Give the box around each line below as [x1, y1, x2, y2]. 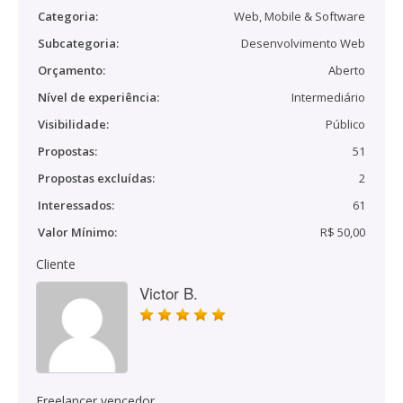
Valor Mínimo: [38, 224, 117, 240]
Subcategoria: [38, 35, 119, 51]
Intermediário [291, 89, 365, 105]
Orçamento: [38, 62, 105, 78]
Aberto [328, 62, 365, 78]
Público [326, 116, 365, 132]
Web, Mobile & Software [234, 8, 365, 24]
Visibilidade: [38, 116, 109, 132]
